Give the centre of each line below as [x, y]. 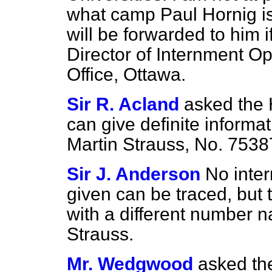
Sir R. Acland [123, 104]
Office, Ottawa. [126, 74]
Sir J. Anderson [134, 174]
